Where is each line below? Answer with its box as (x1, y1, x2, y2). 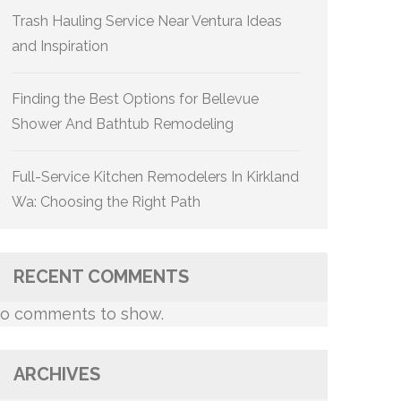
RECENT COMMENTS (13, 266, 189, 287)
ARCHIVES (13, 363, 100, 385)
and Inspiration (12, 38, 108, 55)
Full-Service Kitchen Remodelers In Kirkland (12, 168, 299, 185)
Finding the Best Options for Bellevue (12, 90, 259, 107)
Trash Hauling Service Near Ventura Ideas (12, 13, 282, 30)
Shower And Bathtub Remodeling (12, 115, 234, 132)
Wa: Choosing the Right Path (12, 193, 200, 210)
